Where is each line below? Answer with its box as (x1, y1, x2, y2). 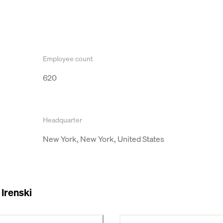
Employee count (43, 53, 93, 63)
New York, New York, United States (43, 133, 164, 144)
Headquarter (43, 114, 82, 124)
